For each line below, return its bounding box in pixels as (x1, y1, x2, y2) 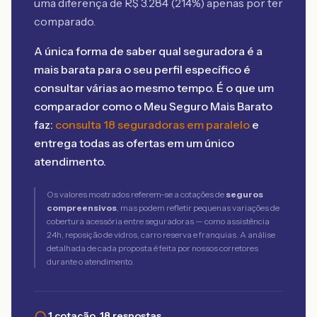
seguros (226, 189, 263, 200)
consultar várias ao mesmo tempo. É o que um (34, 81, 274, 95)
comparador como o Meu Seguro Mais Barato (34, 99, 272, 113)
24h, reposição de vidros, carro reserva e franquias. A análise (47, 229, 275, 240)
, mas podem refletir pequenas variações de (117, 202, 279, 213)
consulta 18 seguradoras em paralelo (53, 117, 250, 132)
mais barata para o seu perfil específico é (34, 62, 250, 76)
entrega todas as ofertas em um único (34, 136, 234, 150)
